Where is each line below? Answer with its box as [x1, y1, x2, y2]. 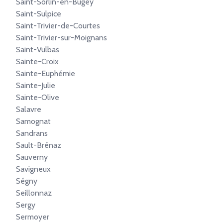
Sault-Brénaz [16, 140, 61, 150]
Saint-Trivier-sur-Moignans [16, 33, 107, 42]
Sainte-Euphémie [16, 69, 75, 78]
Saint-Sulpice [16, 9, 61, 18]
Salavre [16, 105, 41, 114]
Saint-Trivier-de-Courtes [16, 21, 100, 30]
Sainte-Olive [16, 93, 59, 102]
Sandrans [16, 128, 48, 138]
